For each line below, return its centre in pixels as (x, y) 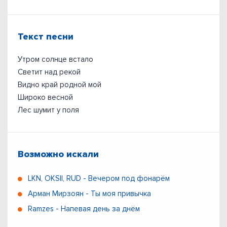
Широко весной (45, 97)
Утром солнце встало (55, 59)
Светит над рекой (49, 72)
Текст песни (46, 36)
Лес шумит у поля (48, 110)
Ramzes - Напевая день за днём (84, 209)
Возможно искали (58, 154)
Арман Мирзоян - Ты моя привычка (89, 193)
